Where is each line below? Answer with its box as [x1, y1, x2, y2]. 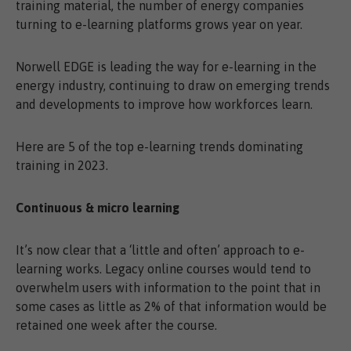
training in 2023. [16, 158, 108, 173]
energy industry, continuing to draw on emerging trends [16, 78, 330, 93]
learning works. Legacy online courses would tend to [16, 262, 311, 277]
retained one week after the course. [16, 318, 217, 333]
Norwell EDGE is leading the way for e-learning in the [16, 60, 317, 74]
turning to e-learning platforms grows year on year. [16, 17, 302, 32]
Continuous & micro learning [16, 201, 186, 215]
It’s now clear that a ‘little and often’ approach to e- [16, 243, 305, 258]
